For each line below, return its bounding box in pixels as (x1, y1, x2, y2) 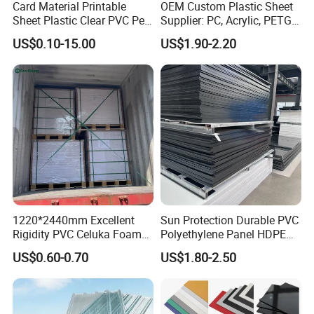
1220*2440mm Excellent (13, 212, 135, 228)
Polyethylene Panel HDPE (160, 226, 286, 242)
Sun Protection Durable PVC (160, 212, 299, 228)
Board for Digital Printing (13, 240, 136, 256)
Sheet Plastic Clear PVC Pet (13, 12, 149, 28)
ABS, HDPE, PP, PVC (160, 26, 258, 42)
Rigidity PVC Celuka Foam (13, 226, 142, 242)
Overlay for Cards (13, 26, 99, 42)
